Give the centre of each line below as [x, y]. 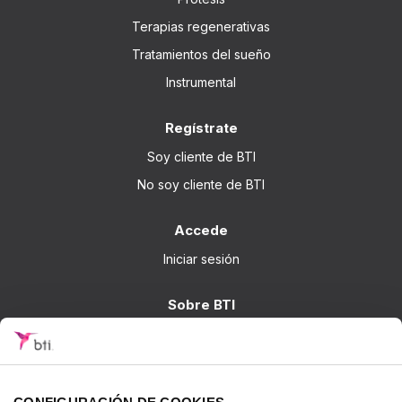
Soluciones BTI [201, 361]
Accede [201, 230]
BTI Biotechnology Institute [201, 333]
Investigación [201, 389]
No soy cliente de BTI [201, 184]
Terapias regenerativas [201, 26]
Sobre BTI [201, 304]
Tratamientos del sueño [201, 54]
